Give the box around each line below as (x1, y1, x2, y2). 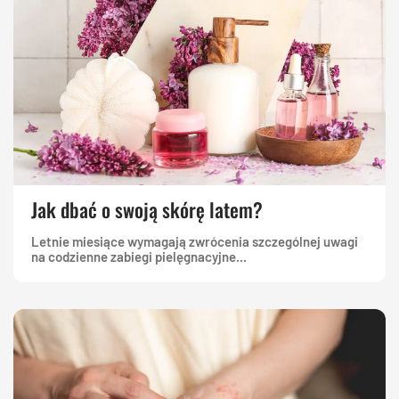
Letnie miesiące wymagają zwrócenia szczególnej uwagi (31, 232, 358, 249)
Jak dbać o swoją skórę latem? (31, 194, 263, 224)
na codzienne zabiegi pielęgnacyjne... (31, 248, 247, 265)
